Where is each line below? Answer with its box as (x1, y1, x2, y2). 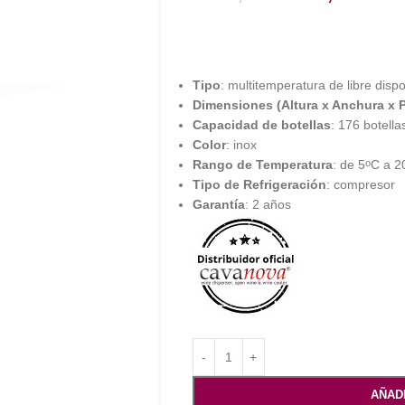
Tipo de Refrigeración (192, 177, 326, 192)
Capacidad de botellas (192, 118, 331, 132)
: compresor (325, 177, 395, 192)
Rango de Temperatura (192, 157, 333, 172)
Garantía (192, 197, 245, 212)
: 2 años (244, 197, 291, 212)
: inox (225, 137, 257, 152)
